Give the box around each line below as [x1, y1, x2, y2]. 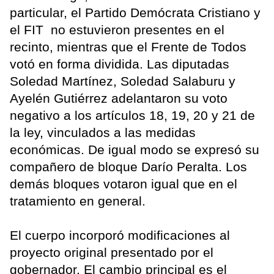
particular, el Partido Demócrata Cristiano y [10, 6, 261, 20]
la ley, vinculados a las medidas [10, 125, 196, 140]
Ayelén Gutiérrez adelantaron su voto [10, 91, 228, 106]
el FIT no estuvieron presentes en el [10, 23, 224, 37]
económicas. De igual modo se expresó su [10, 143, 259, 157]
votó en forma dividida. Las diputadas [10, 57, 229, 72]
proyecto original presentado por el [10, 245, 213, 260]
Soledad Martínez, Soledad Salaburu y [10, 74, 235, 89]
